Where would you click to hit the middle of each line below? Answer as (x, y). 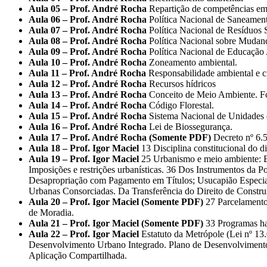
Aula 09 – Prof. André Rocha (88, 52)
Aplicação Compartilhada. (78, 256)
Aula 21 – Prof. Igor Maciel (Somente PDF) (116, 223)
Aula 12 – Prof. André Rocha (88, 84)
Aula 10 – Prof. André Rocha (88, 63)
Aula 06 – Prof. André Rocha (88, 20)
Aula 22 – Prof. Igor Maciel (84, 234)
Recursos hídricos (181, 84)
